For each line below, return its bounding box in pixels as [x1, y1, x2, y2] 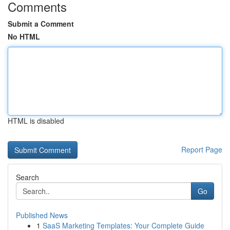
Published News [16, 210, 68, 220]
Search [16, 172, 39, 182]
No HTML [8, 31, 40, 42]
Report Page [181, 144, 222, 155]
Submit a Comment [8, 18, 74, 29]
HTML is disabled [8, 116, 64, 126]
